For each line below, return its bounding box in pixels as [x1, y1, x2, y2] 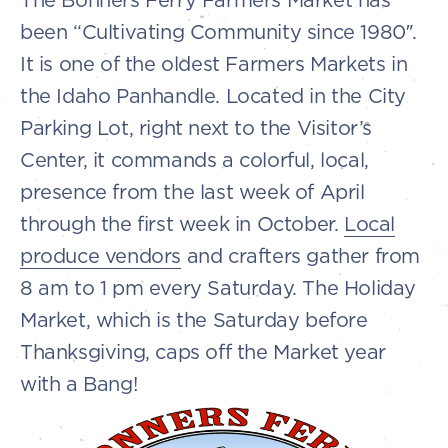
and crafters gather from [181, 242, 421, 268]
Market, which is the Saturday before [20, 306, 368, 332]
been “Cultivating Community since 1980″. [20, 18, 418, 44]
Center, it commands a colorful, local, [20, 146, 369, 172]
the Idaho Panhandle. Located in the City [20, 82, 407, 108]
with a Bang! [20, 370, 143, 396]
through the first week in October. [20, 210, 345, 236]
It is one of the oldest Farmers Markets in [20, 50, 408, 76]
